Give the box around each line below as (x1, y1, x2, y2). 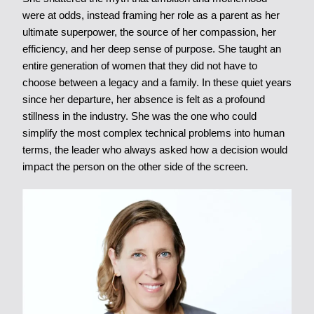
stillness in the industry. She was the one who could (22, 110, 257, 122)
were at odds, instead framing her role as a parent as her (22, 9, 280, 21)
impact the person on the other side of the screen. (22, 161, 248, 172)
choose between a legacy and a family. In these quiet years (22, 76, 292, 88)
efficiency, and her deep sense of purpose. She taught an (22, 43, 281, 55)
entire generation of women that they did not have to (22, 60, 257, 71)
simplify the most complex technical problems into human (22, 127, 285, 139)
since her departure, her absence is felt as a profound (22, 93, 265, 105)
